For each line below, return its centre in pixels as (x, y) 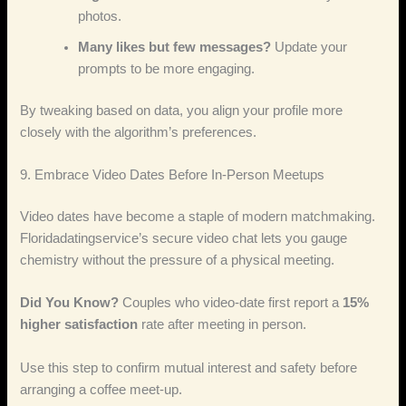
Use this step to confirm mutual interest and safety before (189, 367)
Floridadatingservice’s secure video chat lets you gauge (184, 239)
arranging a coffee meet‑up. (101, 389)
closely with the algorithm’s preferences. (139, 132)
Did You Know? (70, 303)
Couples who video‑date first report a (231, 303)
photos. (100, 16)
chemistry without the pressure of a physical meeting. (178, 261)
